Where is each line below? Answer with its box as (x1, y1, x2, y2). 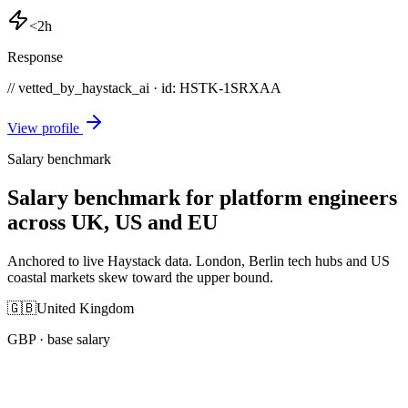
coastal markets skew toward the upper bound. (7, 269, 273, 285)
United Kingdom (36, 300, 134, 316)
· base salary (36, 331, 110, 347)
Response (7, 48, 63, 65)
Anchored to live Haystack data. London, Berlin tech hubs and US (7, 252, 390, 269)
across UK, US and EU (7, 209, 218, 234)
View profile (7, 119, 83, 136)
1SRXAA (223, 79, 281, 96)
